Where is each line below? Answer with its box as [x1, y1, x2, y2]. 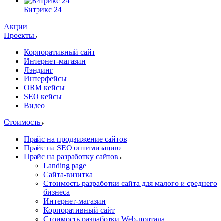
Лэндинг [24, 66, 53, 74]
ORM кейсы [24, 83, 65, 92]
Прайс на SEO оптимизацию [24, 144, 121, 152]
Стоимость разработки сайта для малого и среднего [43, 179, 217, 188]
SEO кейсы [24, 92, 62, 101]
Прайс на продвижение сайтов [24, 135, 127, 144]
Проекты [4, 31, 36, 40]
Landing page [43, 161, 86, 170]
